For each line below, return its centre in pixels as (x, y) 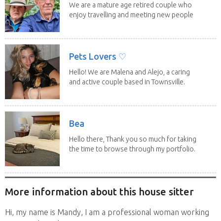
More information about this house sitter (99, 192)
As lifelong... (88, 92)
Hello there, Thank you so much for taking (133, 139)
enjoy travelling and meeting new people (131, 15)
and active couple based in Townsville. (127, 82)
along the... (86, 24)
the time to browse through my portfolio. (132, 149)
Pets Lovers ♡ (98, 56)
